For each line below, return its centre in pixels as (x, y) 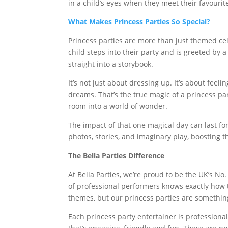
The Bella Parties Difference (117, 155)
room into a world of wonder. (118, 106)
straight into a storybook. (111, 64)
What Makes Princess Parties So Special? (139, 22)
